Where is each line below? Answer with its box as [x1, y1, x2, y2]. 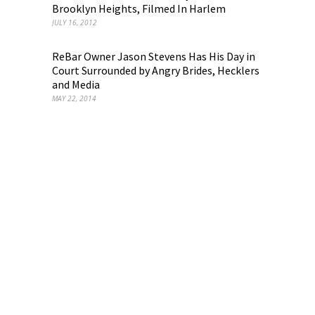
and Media [52, 77, 100, 91]
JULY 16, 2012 [52, 18, 97, 27]
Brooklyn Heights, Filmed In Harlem [52, 1, 226, 15]
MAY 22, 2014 [52, 94, 96, 103]
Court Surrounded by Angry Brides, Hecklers [52, 63, 259, 77]
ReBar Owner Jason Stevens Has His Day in [52, 49, 255, 63]
